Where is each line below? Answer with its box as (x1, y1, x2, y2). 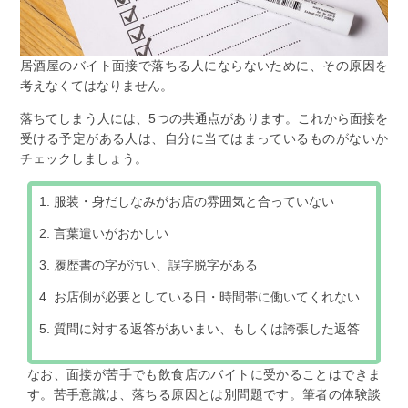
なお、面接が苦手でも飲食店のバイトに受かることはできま (26, 366, 382, 382)
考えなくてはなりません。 (19, 77, 173, 93)
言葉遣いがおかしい (54, 225, 169, 240)
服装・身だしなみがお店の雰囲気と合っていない (54, 193, 335, 209)
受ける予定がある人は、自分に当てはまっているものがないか (19, 130, 389, 146)
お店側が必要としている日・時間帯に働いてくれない (54, 289, 361, 304)
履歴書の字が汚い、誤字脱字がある (54, 257, 259, 272)
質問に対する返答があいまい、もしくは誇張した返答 (54, 321, 361, 336)
